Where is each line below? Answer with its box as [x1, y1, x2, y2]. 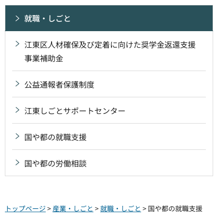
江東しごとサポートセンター [24, 104, 126, 116]
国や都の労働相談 [24, 157, 87, 169]
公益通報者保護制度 [24, 78, 94, 90]
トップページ [5, 203, 46, 213]
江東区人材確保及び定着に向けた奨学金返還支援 [24, 38, 196, 50]
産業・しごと [53, 203, 93, 213]
